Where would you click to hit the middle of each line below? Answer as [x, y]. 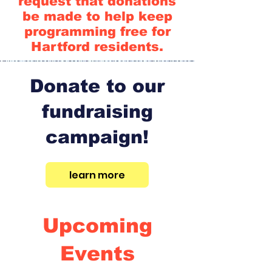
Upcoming [97, 226]
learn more [97, 175]
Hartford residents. [97, 46]
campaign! [97, 137]
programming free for [97, 31]
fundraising [97, 111]
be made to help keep [97, 16]
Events [97, 253]
